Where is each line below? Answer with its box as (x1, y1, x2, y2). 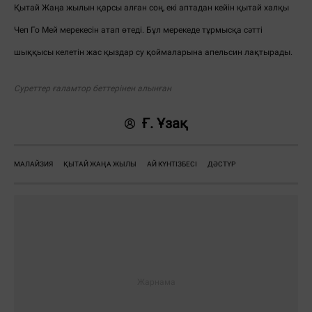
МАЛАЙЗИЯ (14, 160, 53, 169)
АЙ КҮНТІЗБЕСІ (147, 160, 197, 169)
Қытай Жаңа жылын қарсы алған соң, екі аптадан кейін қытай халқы (14, 3, 289, 13)
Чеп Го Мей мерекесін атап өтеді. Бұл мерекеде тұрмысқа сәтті (14, 25, 263, 36)
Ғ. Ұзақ (141, 115, 188, 132)
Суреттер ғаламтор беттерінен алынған (14, 84, 171, 94)
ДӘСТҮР (208, 160, 235, 169)
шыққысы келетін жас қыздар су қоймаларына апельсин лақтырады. (14, 47, 292, 58)
